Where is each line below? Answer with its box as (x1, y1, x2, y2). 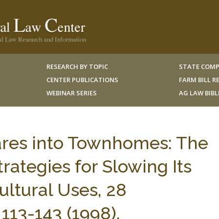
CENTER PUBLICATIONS (46, 75, 118, 84)
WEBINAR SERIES (46, 88, 97, 97)
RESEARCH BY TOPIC (46, 62, 108, 71)
